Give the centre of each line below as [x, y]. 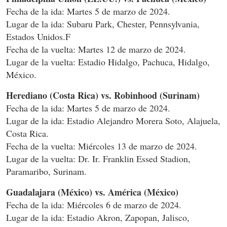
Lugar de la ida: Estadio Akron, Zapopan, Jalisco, [98, 218]
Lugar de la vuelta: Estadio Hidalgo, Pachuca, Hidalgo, [108, 62]
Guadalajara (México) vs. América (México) [92, 192]
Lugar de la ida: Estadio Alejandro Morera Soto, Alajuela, [113, 121]
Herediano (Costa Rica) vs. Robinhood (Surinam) [103, 96]
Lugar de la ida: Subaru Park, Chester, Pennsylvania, [103, 24]
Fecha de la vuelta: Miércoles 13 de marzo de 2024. [102, 146]
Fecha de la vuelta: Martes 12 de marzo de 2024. [96, 49]
